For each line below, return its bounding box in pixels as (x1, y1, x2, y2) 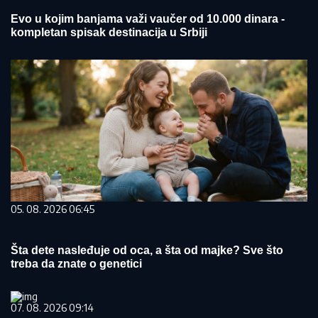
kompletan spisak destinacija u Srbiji (11, 26, 207, 39)
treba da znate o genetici (11, 258, 142, 270)
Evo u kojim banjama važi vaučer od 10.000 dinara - (11, 13, 285, 26)
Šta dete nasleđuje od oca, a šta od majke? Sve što (11, 244, 283, 257)
